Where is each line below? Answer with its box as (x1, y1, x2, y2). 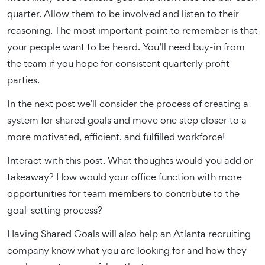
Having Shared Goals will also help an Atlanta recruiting (7, 227, 251, 240)
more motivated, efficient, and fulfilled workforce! (7, 130, 225, 143)
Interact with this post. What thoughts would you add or (7, 154, 253, 167)
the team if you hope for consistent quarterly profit (7, 57, 230, 70)
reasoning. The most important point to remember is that (7, 24, 258, 37)
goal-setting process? (7, 203, 102, 216)
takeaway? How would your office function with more (7, 170, 242, 183)
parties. (7, 73, 40, 86)
